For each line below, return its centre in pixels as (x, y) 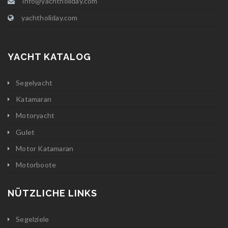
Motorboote (36, 165)
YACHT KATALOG (49, 57)
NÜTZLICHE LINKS (52, 193)
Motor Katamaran (45, 148)
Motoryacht (35, 116)
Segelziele (33, 219)
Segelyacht (34, 83)
